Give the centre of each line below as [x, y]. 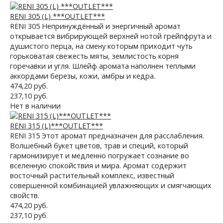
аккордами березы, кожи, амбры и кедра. [83, 76]
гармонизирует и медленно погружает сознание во [100, 156]
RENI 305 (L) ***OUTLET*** [57, 16]
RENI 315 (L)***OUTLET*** [56, 126]
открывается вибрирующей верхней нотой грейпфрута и [111, 36]
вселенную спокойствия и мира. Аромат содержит [98, 166]
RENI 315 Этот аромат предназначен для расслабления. [107, 136]
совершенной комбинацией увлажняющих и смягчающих [111, 185]
